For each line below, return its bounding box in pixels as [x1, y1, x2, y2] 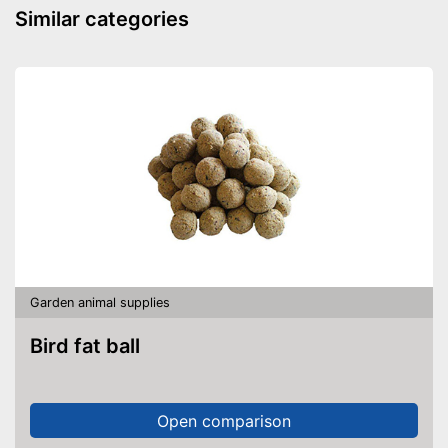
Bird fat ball [43, 334, 140, 358]
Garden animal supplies [30, 294, 170, 310]
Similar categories [15, 7, 189, 31]
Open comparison [157, 410, 291, 431]
